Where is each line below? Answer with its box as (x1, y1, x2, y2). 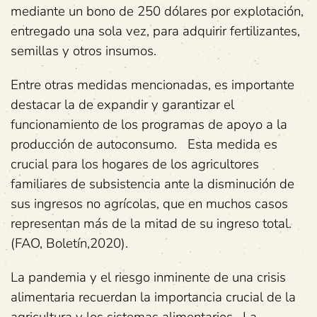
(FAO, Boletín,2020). (11, 234, 128, 253)
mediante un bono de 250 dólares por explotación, (11, 2, 304, 21)
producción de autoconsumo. (11, 135, 177, 154)
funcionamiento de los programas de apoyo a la (11, 115, 287, 134)
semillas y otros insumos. (11, 42, 156, 60)
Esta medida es (184, 135, 277, 154)
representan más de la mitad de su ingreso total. (11, 214, 292, 233)
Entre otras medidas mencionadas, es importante (11, 76, 294, 94)
